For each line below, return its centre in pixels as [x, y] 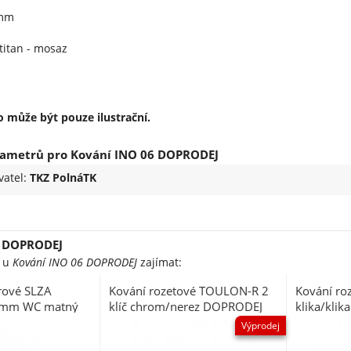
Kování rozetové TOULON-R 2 [188, 290]
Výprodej [261, 326]
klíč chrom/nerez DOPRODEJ [185, 306]
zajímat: [159, 262]
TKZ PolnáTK [63, 178]
